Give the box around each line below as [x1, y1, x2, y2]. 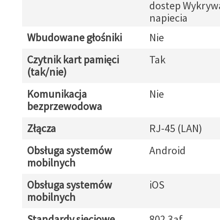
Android [149, 143, 186, 157]
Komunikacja [27, 87, 87, 101]
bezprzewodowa [27, 99, 102, 113]
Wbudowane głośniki [27, 30, 122, 44]
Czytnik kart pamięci [27, 53, 119, 66]
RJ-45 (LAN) [149, 121, 202, 135]
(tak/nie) [27, 65, 67, 79]
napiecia [149, 11, 188, 25]
